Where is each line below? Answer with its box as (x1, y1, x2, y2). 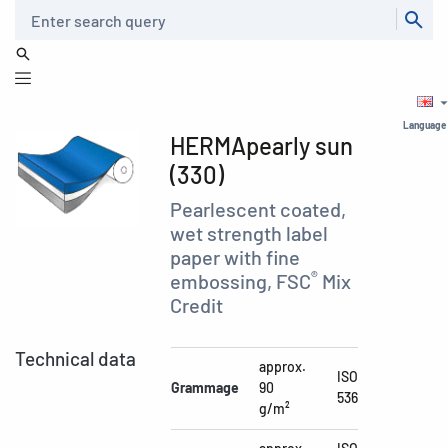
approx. (259, 358, 306, 375)
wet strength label (170, 221, 329, 245)
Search (14, 4, 52, 18)
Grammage (171, 379, 239, 396)
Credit (170, 293, 224, 317)
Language (403, 119, 446, 131)
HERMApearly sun (170, 131, 354, 160)
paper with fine (170, 245, 301, 269)
